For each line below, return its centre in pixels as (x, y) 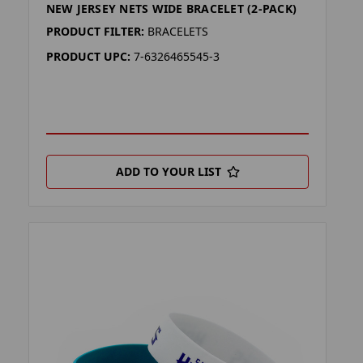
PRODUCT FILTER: (95, 32)
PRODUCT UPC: (88, 57)
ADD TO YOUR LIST (168, 172)
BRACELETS (177, 32)
